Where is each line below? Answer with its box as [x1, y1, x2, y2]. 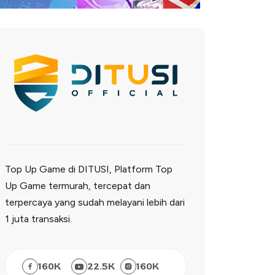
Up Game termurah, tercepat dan [5, 180, 150, 192]
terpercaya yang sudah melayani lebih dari [5, 196, 185, 209]
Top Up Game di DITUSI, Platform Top [5, 163, 172, 176]
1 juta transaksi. [5, 213, 72, 225]
